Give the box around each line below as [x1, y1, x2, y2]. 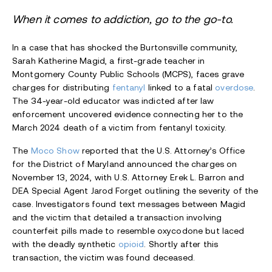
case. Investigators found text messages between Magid [12, 199, 246, 209]
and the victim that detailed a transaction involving [12, 212, 222, 223]
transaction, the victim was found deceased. [12, 253, 195, 263]
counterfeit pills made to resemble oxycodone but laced [12, 226, 245, 236]
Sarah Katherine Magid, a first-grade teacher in [12, 56, 205, 66]
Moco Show [30, 146, 80, 156]
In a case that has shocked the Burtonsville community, [12, 42, 238, 53]
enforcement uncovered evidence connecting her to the [12, 109, 243, 120]
